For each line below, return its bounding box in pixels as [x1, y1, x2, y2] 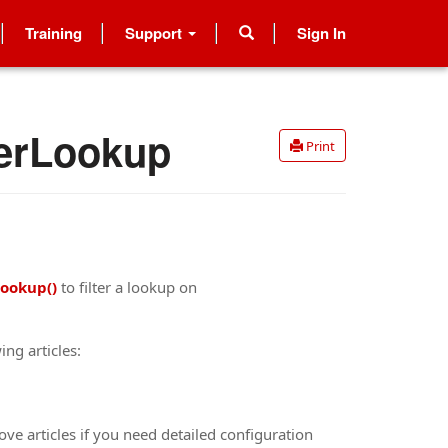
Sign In [297, 21, 346, 44]
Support [125, 21, 186, 44]
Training [25, 21, 82, 44]
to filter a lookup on [57, 276, 197, 297]
